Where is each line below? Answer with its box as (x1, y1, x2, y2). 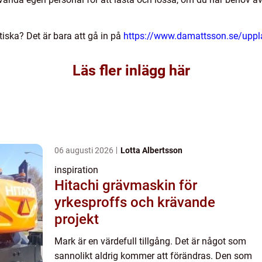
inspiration (54, 164, 98, 175)
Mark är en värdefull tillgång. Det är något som (54, 235, 246, 247)
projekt (54, 211, 99, 227)
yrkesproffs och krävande (54, 194, 215, 211)
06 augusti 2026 (54, 145, 115, 155)
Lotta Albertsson (120, 145, 182, 155)
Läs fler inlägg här (72, 61, 190, 79)
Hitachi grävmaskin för (54, 177, 197, 194)
